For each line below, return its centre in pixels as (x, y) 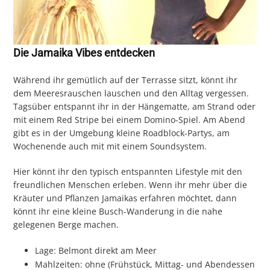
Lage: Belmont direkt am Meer (96, 251)
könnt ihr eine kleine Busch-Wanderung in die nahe (118, 212)
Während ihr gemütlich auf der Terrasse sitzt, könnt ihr (126, 80)
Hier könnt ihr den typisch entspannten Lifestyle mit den (128, 172)
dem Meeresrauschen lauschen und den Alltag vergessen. (131, 93)
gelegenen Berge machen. (66, 225)
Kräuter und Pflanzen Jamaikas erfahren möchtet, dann (125, 198)
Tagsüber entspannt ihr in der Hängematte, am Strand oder (135, 107)
